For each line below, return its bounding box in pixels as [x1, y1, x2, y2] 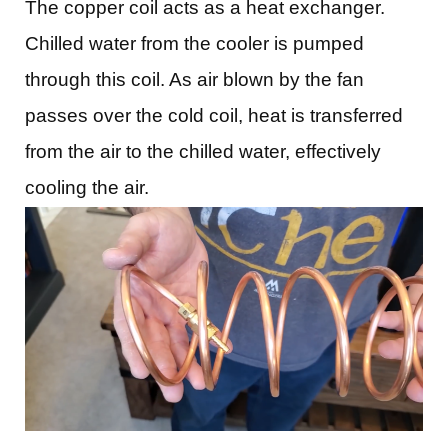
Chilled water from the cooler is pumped [25, 33, 364, 55]
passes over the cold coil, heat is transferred [25, 105, 403, 127]
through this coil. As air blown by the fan [25, 69, 364, 91]
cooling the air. [25, 177, 149, 199]
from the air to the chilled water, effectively [25, 141, 381, 163]
